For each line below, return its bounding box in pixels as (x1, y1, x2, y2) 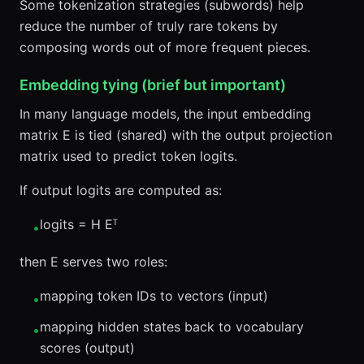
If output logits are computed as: (19, 182, 222, 198)
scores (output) (40, 340, 135, 356)
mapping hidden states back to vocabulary (40, 318, 304, 335)
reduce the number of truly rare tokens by (19, 18, 278, 34)
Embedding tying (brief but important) (19, 76, 286, 93)
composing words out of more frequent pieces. (19, 39, 310, 55)
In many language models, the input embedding (19, 106, 311, 122)
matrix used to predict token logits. (19, 148, 237, 164)
